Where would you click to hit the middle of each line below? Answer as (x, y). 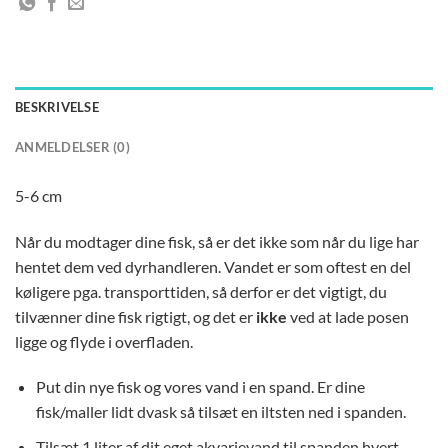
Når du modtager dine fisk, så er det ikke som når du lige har (217, 241)
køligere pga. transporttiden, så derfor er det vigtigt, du (201, 291)
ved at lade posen (348, 316)
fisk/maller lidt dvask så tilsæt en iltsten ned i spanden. (220, 412)
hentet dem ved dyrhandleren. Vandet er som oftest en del (213, 266)
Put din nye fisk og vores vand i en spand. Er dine (200, 387)
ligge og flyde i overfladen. (104, 341)
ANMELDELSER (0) (72, 146)
